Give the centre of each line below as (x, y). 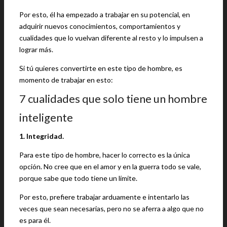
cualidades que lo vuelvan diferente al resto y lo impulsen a (111, 38)
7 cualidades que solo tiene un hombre (113, 99)
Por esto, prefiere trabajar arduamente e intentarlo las (104, 197)
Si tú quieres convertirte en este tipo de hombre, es (101, 68)
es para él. (35, 220)
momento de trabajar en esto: (66, 80)
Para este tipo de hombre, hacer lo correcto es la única (105, 155)
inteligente (46, 117)
